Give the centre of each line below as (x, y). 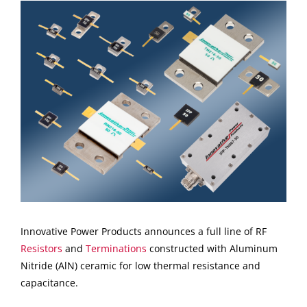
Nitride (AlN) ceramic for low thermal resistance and (140, 266)
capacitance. (49, 283)
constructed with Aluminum (212, 249)
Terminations (116, 249)
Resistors (41, 249)
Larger (35, 26)
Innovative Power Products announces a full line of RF (143, 232)
